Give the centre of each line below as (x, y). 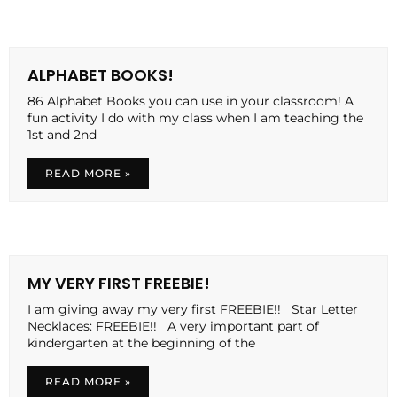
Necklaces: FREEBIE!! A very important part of (173, 326)
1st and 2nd (62, 134)
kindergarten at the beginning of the (141, 343)
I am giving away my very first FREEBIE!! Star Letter (193, 309)
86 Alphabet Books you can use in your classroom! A (191, 101)
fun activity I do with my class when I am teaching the (195, 117)
